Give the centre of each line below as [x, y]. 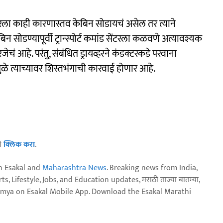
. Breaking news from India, [152, 168]
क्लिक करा [19, 145]
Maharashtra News [74, 168]
